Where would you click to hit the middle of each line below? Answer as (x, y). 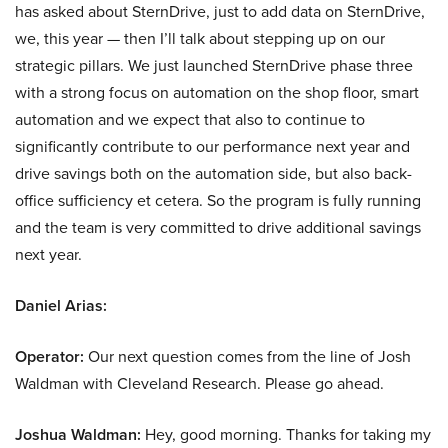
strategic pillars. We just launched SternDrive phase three (214, 65)
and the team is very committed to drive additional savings (218, 227)
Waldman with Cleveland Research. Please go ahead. (199, 383)
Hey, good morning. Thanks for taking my (286, 434)
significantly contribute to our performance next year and (212, 146)
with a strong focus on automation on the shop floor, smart (217, 92)
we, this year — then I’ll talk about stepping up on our (200, 38)
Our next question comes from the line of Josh (247, 356)
